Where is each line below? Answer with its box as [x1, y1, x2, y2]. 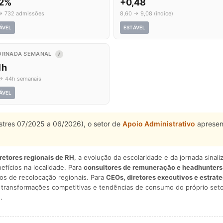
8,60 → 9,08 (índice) [120, 10, 173, 17]
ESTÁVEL [123, 24, 146, 30]
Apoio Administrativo [122, 119, 195, 128]
